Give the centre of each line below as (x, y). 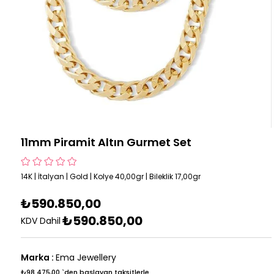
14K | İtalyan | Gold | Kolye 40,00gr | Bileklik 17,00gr (111, 176)
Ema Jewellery (86, 257)
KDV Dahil (41, 220)
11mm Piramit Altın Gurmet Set (106, 142)
